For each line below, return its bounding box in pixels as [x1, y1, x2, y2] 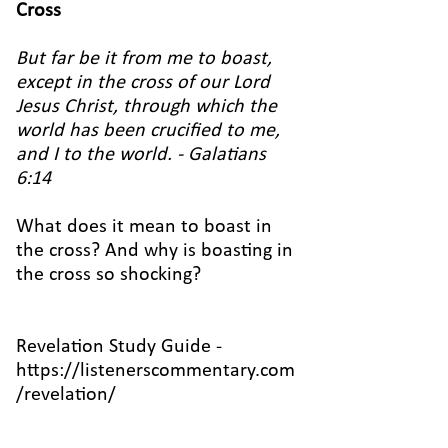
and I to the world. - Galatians [16, 145, 266, 165]
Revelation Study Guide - [16, 337, 222, 357]
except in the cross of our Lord [16, 73, 270, 93]
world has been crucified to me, [16, 121, 280, 141]
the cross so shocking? [16, 265, 201, 285]
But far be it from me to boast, [16, 49, 272, 69]
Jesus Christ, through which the [16, 97, 277, 117]
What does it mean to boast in [16, 217, 272, 237]
